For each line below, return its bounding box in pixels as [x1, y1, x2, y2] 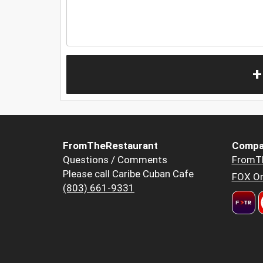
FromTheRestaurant [63, 140, 158, 152]
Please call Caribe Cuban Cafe [63, 168, 194, 180]
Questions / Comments [63, 154, 167, 166]
